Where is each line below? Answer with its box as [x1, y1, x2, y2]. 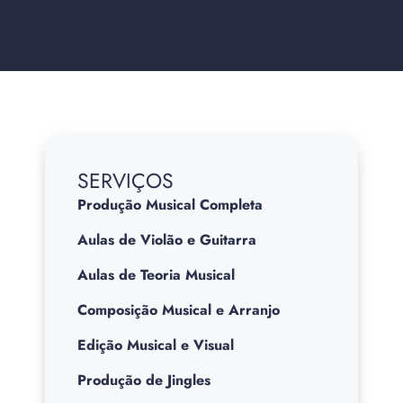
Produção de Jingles [77, 370, 210, 390]
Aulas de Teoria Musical [77, 264, 235, 285]
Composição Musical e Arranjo [77, 300, 280, 320]
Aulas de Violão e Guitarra [77, 229, 256, 250]
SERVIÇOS [77, 166, 174, 196]
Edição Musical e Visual [77, 335, 234, 355]
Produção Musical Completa [77, 194, 263, 215]
